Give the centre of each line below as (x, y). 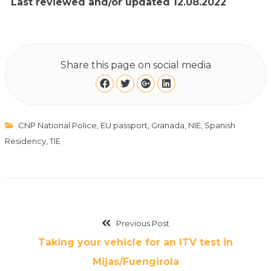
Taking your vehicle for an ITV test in (135, 242)
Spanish (220, 125)
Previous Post (142, 223)
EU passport (124, 125)
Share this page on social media (135, 65)
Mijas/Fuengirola (135, 261)
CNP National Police (57, 125)
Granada (168, 125)
